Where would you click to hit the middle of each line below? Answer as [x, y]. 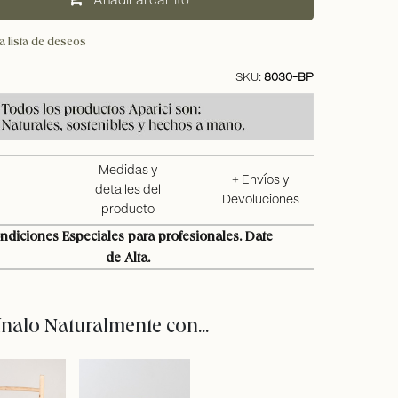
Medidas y [127, 171]
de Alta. [127, 258]
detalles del [127, 191]
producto [127, 210]
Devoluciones [260, 200]
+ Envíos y [261, 181]
